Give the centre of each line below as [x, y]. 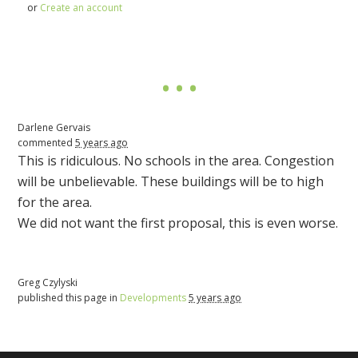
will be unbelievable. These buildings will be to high [171, 182]
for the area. [55, 203]
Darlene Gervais [54, 128]
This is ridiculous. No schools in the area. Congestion [176, 161]
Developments [153, 298]
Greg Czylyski [48, 283]
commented [47, 143]
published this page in [69, 298]
